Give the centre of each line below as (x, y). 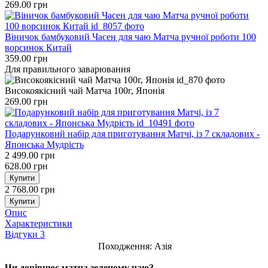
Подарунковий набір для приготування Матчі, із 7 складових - (132, 133)
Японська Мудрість (44, 144)
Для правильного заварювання (68, 69)
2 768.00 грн (30, 189)
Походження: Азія (135, 246)
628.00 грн (26, 166)
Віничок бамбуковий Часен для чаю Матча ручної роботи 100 (130, 36)
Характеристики (39, 223)
